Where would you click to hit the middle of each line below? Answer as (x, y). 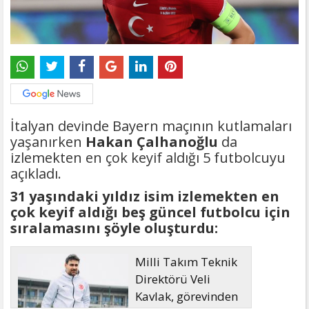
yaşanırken (48, 142)
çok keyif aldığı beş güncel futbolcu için (150, 212)
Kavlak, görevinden (187, 297)
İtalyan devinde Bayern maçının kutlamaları (151, 126)
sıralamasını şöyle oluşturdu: (114, 228)
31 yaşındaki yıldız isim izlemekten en (145, 197)
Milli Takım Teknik (187, 262)
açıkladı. (36, 174)
